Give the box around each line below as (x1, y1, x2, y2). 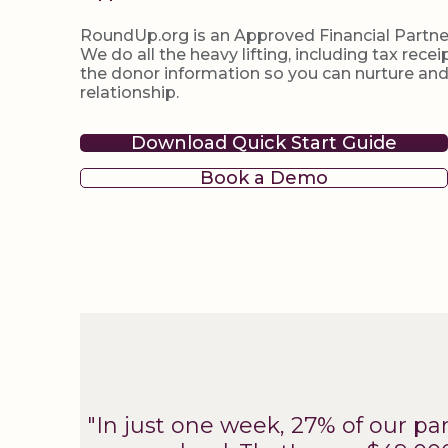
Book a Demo (200, 167, 328, 189)
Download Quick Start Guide (131, 132, 397, 154)
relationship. (80, 83, 179, 102)
